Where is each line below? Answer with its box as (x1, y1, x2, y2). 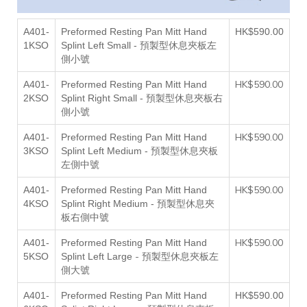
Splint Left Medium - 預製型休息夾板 (61, 145, 218, 156)
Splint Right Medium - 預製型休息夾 (61, 197, 214, 209)
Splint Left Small (61, 39, 131, 51)
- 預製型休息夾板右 (137, 92, 223, 103)
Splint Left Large (61, 250, 132, 262)
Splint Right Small (61, 92, 137, 103)
